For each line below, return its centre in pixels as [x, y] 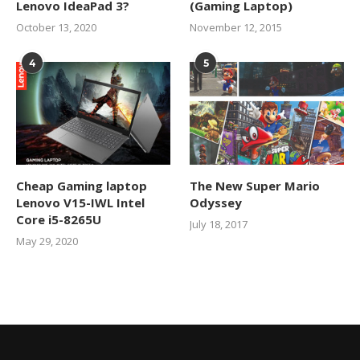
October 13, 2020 [56, 28]
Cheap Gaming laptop [82, 186]
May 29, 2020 [47, 241]
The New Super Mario [255, 186]
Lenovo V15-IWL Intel [80, 203]
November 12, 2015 [236, 28]
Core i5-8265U [59, 220]
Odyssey [216, 203]
